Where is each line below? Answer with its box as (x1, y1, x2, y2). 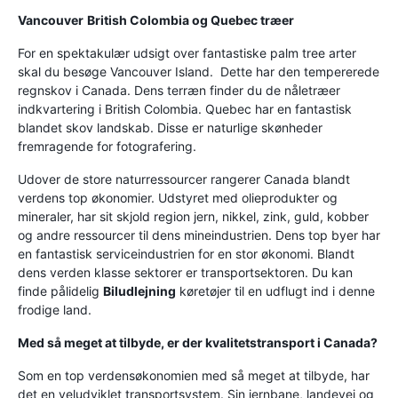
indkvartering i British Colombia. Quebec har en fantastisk (18, 101, 352, 116)
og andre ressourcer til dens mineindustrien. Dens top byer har (18, 227, 380, 243)
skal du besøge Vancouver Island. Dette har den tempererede (18, 64, 379, 79)
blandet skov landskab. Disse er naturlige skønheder (18, 120, 322, 135)
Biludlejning (103, 283, 176, 298)
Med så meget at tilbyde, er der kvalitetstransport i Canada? (18, 335, 378, 350)
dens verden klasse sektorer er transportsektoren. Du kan (18, 265, 353, 280)
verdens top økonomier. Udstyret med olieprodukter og (18, 190, 338, 205)
